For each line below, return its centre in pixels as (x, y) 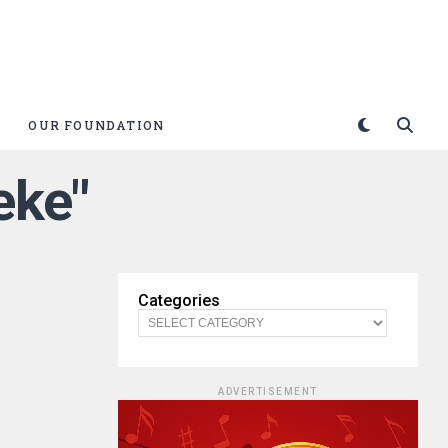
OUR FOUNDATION (96, 125)
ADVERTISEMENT (268, 391)
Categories (179, 300)
